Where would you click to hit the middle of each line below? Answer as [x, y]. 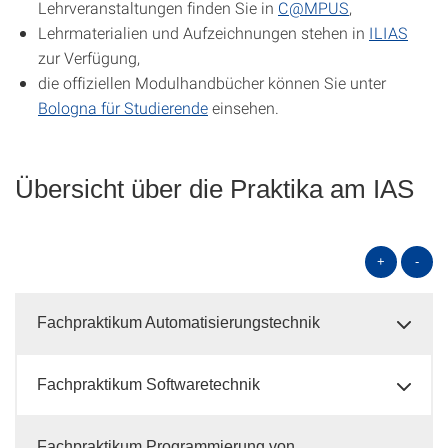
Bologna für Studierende [123, 107]
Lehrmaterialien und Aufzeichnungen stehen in [203, 32]
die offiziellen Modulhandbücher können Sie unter [212, 82]
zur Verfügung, [89, 57]
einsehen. [243, 107]
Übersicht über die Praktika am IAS [214, 189]
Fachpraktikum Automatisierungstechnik [178, 322]
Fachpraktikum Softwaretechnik [148, 384]
